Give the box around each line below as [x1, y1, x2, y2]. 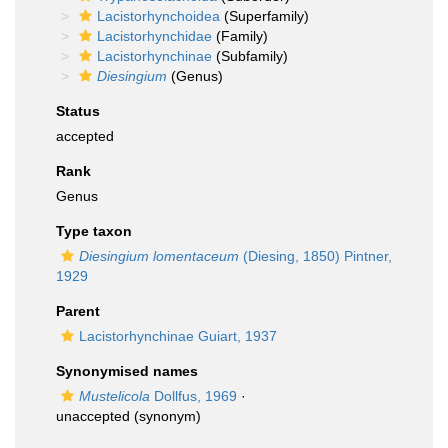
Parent [56, 303, 100, 319]
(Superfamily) [220, 8, 309, 24]
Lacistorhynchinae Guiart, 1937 [79, 328, 277, 344]
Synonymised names [56, 363, 198, 379]
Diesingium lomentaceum [79, 248, 239, 264]
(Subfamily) [212, 48, 288, 64]
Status [56, 103, 100, 119]
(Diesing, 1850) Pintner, [239, 248, 392, 264]
